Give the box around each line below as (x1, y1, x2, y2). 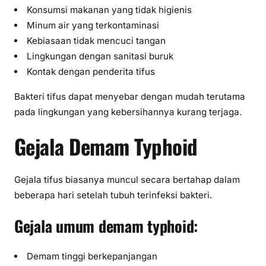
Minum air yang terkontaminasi (27, 20, 160, 31)
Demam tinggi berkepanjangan (27, 250, 158, 262)
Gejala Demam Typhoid (14, 130, 198, 161)
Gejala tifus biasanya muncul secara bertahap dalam (14, 174, 240, 186)
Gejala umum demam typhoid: (14, 214, 198, 237)
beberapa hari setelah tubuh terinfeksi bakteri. (14, 189, 212, 201)
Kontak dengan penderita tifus (27, 66, 156, 78)
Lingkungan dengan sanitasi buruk (27, 50, 174, 62)
